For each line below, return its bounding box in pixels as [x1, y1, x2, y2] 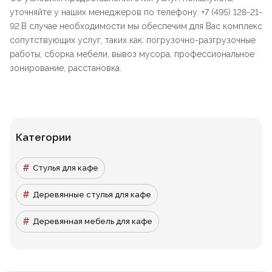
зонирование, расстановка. [10, 63, 121, 73]
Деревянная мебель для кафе [33, 217, 152, 226]
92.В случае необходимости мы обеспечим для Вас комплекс [10, 21, 262, 32]
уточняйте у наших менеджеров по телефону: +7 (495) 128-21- [10, 7, 262, 18]
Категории [16, 131, 71, 144]
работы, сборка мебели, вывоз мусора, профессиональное [10, 49, 254, 59]
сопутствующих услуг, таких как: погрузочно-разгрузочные [10, 35, 256, 46]
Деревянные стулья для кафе [33, 190, 151, 200]
